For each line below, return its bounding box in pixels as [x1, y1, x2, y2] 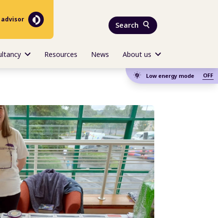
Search [115, 20, 139, 30]
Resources [44, 50, 77, 59]
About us [123, 50, 151, 59]
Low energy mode [145, 72, 194, 79]
